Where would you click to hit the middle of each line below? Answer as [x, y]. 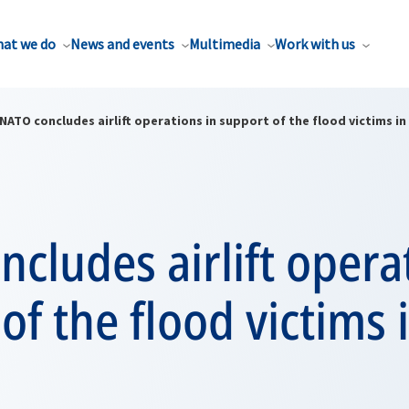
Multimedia [225, 44]
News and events [122, 44]
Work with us [315, 44]
